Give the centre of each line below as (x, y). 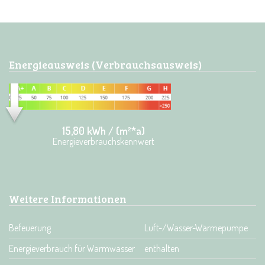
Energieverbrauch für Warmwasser (72, 248)
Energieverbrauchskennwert (104, 141)
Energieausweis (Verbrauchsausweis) (105, 64)
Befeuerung (30, 228)
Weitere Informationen (68, 199)
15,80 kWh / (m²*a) (104, 130)
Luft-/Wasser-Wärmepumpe (196, 228)
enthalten (162, 248)
